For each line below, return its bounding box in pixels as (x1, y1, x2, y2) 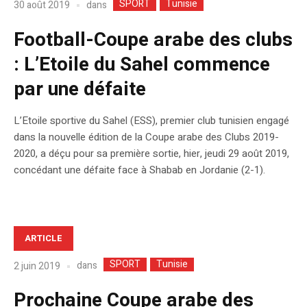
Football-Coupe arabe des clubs (14, 25, 293, 54)
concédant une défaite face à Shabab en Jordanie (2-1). (14, 162, 265, 177)
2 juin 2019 (14, 258, 60, 273)
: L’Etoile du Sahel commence (14, 50, 270, 79)
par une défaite (14, 75, 146, 103)
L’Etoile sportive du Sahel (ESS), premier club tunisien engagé (14, 112, 289, 128)
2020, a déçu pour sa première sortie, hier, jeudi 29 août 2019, (14, 145, 289, 161)
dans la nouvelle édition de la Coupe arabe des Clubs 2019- (14, 129, 279, 145)
